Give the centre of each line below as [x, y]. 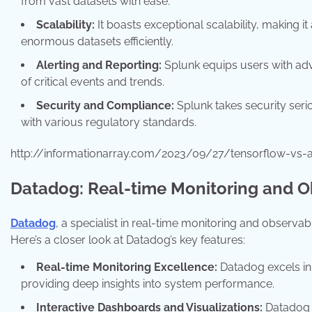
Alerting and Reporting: [99, 65]
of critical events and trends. [93, 81]
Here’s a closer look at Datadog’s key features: [128, 240]
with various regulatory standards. [109, 122]
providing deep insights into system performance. [148, 283]
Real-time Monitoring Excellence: [127, 267]
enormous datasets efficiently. [97, 41]
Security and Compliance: [105, 105]
